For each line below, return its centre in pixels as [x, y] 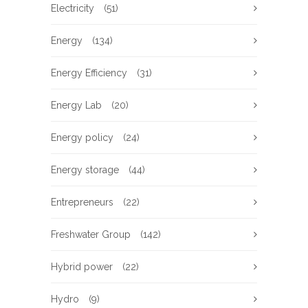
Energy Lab [76, 106]
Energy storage [85, 170]
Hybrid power [82, 267]
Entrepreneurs [82, 202]
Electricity [73, 9]
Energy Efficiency [89, 73]
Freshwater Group [91, 235]
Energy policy [82, 138]
